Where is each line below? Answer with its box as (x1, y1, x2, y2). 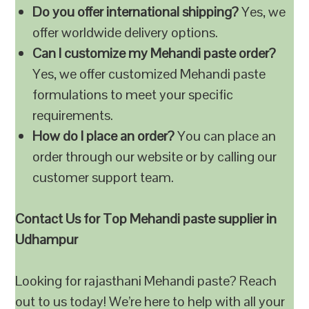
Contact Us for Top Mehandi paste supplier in (15, 210, 277, 228)
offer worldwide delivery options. (32, 23, 219, 41)
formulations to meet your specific (32, 86, 234, 103)
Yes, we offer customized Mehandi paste (32, 65, 266, 83)
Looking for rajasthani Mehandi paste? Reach (15, 272, 277, 290)
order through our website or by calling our (32, 148, 277, 166)
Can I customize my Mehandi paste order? (32, 44, 277, 62)
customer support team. (32, 168, 175, 186)
